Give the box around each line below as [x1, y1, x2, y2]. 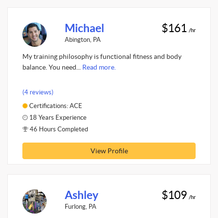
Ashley [64, 188, 98, 201]
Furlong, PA [64, 202, 96, 210]
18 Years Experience [28, 113, 87, 121]
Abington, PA [64, 36, 101, 43]
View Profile [90, 146, 128, 155]
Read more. [82, 63, 116, 71]
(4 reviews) [22, 88, 54, 96]
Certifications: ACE [28, 102, 82, 109]
